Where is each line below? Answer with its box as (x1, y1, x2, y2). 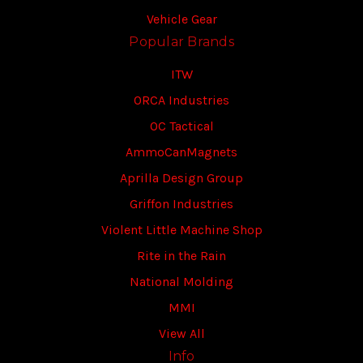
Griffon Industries (130, 196, 233, 212)
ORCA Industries (134, 92, 229, 109)
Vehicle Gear (146, 11, 217, 28)
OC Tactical (149, 118, 214, 135)
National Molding (130, 274, 233, 290)
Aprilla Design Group (120, 170, 243, 186)
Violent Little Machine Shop (100, 222, 263, 238)
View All (158, 326, 205, 342)
